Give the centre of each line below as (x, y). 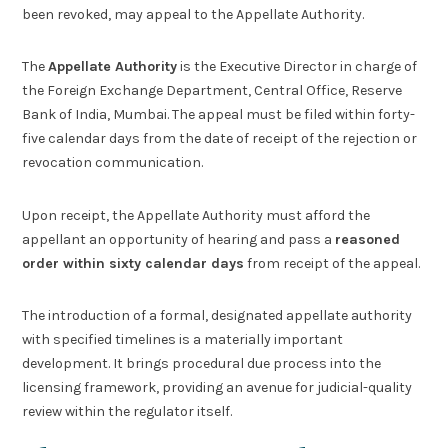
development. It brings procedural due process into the (202, 364)
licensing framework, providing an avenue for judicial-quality (217, 388)
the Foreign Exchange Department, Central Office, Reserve (212, 91)
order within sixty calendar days (133, 263)
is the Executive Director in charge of (297, 67)
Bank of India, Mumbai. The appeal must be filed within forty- (219, 115)
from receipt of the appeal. (332, 263)
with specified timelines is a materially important (183, 340)
